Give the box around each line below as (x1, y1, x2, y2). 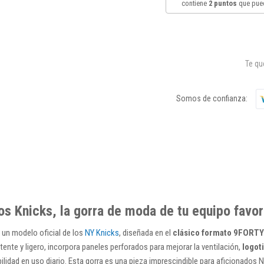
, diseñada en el (119, 227, 173, 238)
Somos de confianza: (176, 94, 247, 104)
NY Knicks (85, 227, 119, 238)
